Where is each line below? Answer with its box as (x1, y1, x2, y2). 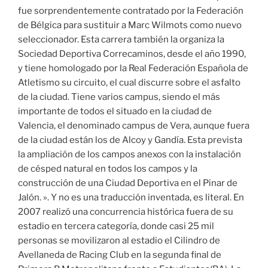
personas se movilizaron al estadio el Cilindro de (18, 235, 220, 246)
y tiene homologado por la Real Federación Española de (18, 63, 248, 74)
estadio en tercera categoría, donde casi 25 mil (18, 221, 214, 232)
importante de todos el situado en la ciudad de (18, 106, 212, 117)
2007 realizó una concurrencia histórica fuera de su (18, 206, 233, 218)
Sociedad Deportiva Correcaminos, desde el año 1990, (18, 48, 246, 60)
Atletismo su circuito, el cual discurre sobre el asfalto (18, 77, 240, 89)
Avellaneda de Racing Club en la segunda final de (18, 249, 221, 261)
